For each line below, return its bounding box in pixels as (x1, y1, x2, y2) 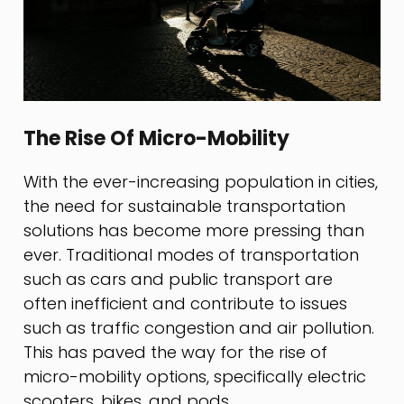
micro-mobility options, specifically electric (23, 365, 367, 389)
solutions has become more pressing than (23, 219, 365, 243)
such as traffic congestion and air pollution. (23, 317, 375, 340)
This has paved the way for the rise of (23, 341, 328, 364)
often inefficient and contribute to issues (23, 292, 348, 316)
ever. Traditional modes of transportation (23, 243, 360, 267)
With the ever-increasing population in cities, (23, 170, 379, 194)
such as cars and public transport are (23, 268, 334, 291)
